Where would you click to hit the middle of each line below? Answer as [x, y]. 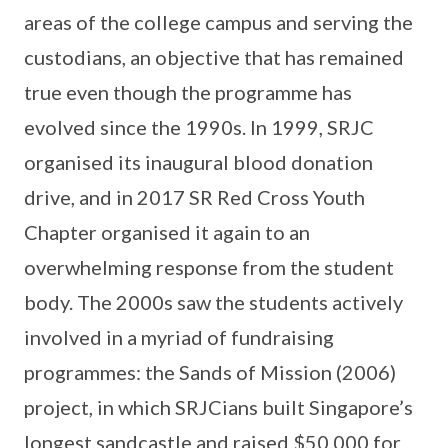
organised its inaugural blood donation [198, 162]
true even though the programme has [188, 92]
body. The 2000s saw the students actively [213, 302]
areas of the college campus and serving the [218, 22]
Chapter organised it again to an [167, 232]
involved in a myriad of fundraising [179, 337]
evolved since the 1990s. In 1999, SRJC [199, 127]
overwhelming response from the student [209, 267]
